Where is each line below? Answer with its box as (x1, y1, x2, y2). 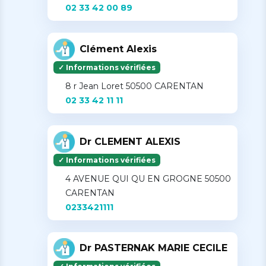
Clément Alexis (80, 43, 157, 55)
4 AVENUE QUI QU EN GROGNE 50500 (65, 173, 231, 184)
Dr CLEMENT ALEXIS (80, 135, 180, 147)
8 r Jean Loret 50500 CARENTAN (65, 80, 204, 91)
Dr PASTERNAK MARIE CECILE (80, 242, 227, 254)
